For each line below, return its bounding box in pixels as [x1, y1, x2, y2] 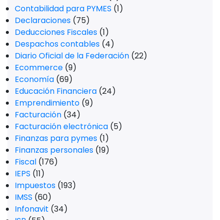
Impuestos [15, 179, 55, 191]
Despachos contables [15, 38, 100, 50]
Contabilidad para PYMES [15, 2, 111, 14]
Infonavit [15, 203, 49, 215]
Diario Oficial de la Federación [15, 50, 129, 61]
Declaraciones [15, 14, 71, 26]
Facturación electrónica [15, 120, 108, 132]
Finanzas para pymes [15, 132, 97, 144]
